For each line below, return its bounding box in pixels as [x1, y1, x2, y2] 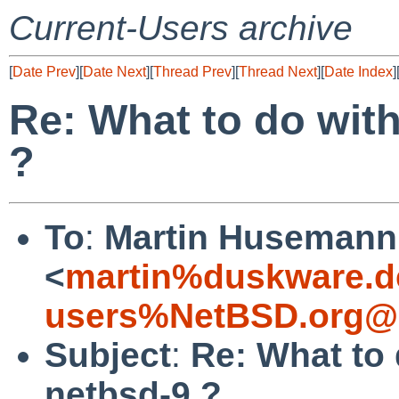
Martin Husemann [104, 217, 397, 256]
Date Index [324, 64, 393, 79]
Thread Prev [153, 64, 232, 79]
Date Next [83, 64, 146, 79]
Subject [45, 335, 171, 374]
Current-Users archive [9, 9, 353, 47]
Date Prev [12, 64, 76, 79]
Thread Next [239, 64, 317, 79]
